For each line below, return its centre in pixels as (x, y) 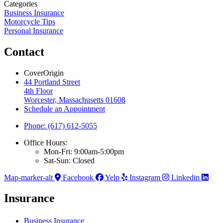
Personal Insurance (34, 30)
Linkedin (185, 177)
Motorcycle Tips (30, 21)
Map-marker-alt (28, 177)
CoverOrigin (44, 73)
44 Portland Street (52, 82)
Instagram (145, 177)
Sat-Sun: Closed (69, 160)
